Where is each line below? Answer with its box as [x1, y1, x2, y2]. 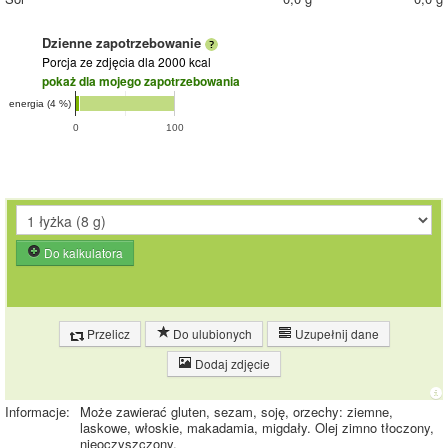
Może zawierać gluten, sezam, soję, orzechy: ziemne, [80, 402, 393, 422]
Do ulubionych [169, 325, 252, 343]
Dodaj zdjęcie [192, 355, 270, 373]
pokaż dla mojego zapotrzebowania [42, 72, 240, 91]
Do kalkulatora [41, 244, 123, 262]
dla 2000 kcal [138, 53, 211, 71]
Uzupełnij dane [291, 325, 379, 343]
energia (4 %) [9, 98, 71, 110]
